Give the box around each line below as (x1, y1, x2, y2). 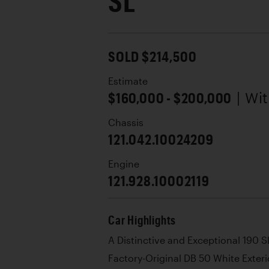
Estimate (108, 76, 148, 86)
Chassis (108, 117, 144, 128)
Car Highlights (108, 213, 177, 227)
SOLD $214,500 (108, 47, 197, 65)
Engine (108, 159, 139, 169)
